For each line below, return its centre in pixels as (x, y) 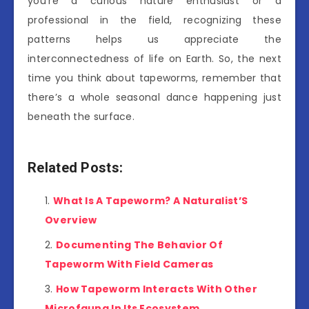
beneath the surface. (81, 116)
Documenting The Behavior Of (139, 245)
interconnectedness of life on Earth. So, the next (154, 58)
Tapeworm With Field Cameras (129, 265)
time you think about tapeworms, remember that (154, 78)
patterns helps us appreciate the (154, 39)
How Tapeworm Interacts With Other (156, 289)
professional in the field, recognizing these (154, 20)
